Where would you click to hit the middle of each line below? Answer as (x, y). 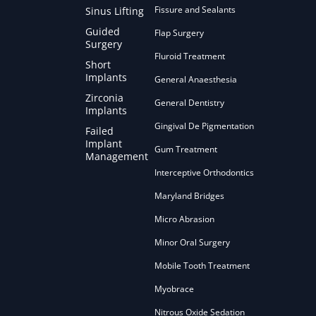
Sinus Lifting (114, 11)
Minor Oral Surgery (192, 243)
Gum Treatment (186, 150)
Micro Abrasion (184, 219)
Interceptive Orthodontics (204, 173)
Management (116, 157)
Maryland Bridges (189, 196)
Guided (102, 32)
